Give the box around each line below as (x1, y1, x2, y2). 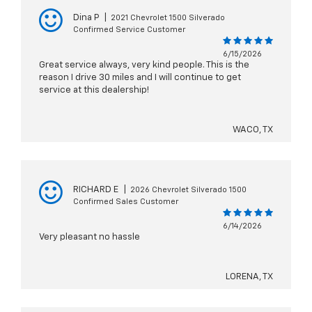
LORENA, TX (226, 272, 273, 282)
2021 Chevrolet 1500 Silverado (111, 14, 225, 22)
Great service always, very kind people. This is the (39, 61, 249, 70)
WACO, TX (233, 125, 273, 135)
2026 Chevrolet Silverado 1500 (130, 186, 247, 194)
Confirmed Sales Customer (73, 198, 178, 206)
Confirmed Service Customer (73, 26, 185, 34)
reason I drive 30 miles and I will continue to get (39, 73, 241, 83)
